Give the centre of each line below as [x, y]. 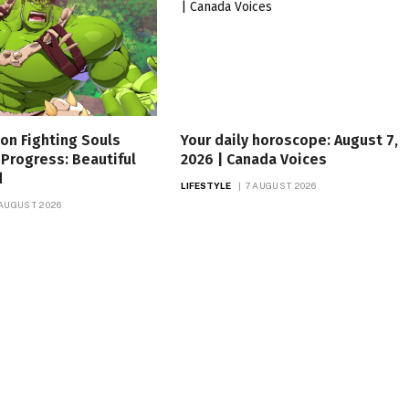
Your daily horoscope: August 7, [289, 141]
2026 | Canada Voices [253, 160]
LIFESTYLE [206, 186]
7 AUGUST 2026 [280, 186]
